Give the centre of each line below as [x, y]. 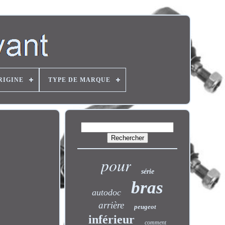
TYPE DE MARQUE [79, 80]
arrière [111, 205]
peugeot [145, 207]
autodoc [106, 192]
